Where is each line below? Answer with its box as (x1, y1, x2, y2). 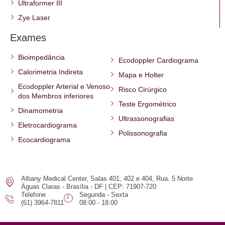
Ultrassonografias (118, 115, 174, 123)
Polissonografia (118, 129, 167, 137)
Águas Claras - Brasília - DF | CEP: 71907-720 (21, 183, 156, 190)
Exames (10, 32, 46, 43)
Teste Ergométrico (118, 100, 176, 108)
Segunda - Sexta (79, 191, 128, 198)
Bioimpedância (18, 53, 65, 61)
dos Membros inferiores (18, 92, 94, 100)
